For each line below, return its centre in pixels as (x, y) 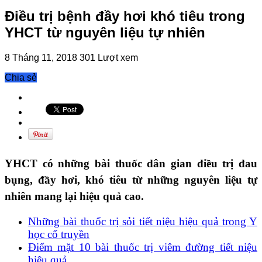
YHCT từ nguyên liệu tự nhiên (105, 33)
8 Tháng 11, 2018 (41, 58)
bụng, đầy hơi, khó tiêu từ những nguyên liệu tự (131, 180)
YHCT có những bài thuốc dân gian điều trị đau (131, 164)
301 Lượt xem (109, 58)
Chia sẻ (21, 78)
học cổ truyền (59, 235)
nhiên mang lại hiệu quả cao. (74, 196)
